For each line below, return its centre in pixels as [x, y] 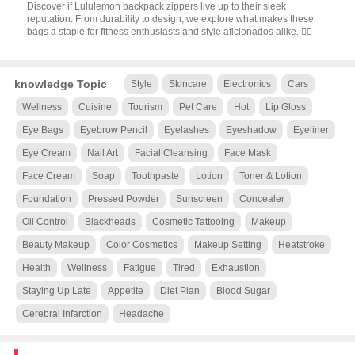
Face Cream [48, 176]
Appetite [125, 291]
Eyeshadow [251, 130]
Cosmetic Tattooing [193, 222]
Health [36, 268]
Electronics [247, 84]
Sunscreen [199, 199]
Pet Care [198, 107]
